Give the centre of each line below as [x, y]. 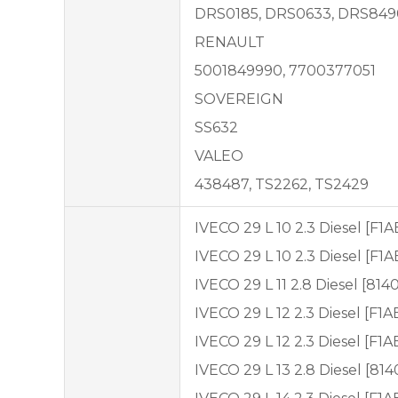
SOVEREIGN [239, 99]
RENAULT [230, 42]
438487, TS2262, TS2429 [282, 184]
